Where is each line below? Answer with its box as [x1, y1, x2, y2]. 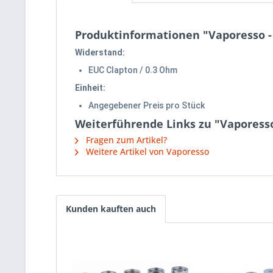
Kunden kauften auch [66, 203, 156, 215]
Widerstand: [75, 48, 125, 58]
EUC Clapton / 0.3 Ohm [88, 65, 179, 76]
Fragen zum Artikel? [83, 134, 167, 146]
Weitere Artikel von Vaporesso [83, 146, 209, 158]
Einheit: [75, 83, 105, 93]
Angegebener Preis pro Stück [88, 101, 205, 111]
